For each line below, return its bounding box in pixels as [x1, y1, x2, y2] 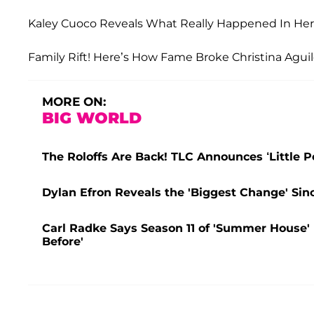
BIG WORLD [42, 109, 142, 128]
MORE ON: [42, 95, 106, 109]
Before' [42, 235, 83, 249]
